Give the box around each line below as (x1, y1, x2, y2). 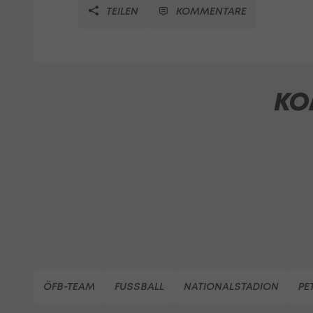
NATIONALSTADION (184, 279, 279, 292)
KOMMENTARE (176, 4, 247, 17)
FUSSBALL (115, 279, 164, 292)
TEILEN (103, 4, 138, 17)
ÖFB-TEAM (43, 279, 95, 292)
